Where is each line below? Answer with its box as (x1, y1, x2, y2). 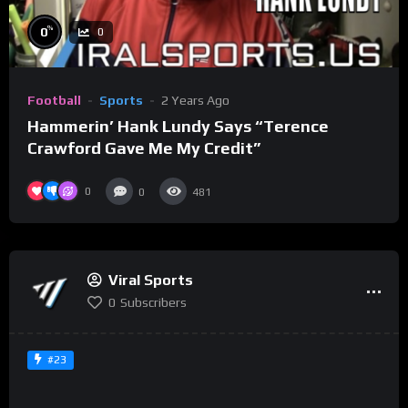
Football (27, 93, 81, 108)
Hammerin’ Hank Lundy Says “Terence (27, 117, 329, 137)
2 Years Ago (161, 93, 229, 108)
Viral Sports (108, 270, 193, 289)
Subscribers (120, 294, 187, 310)
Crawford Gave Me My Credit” (27, 138, 260, 158)
